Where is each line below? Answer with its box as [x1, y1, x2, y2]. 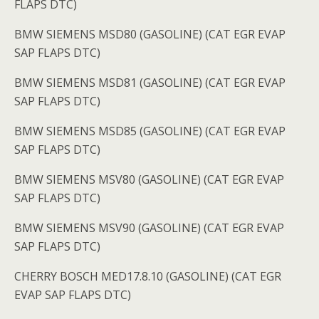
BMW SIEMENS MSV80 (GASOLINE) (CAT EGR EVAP [14, 172, 284, 188]
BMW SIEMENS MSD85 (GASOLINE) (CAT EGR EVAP [14, 123, 286, 140]
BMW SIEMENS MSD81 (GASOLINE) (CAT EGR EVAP [14, 75, 286, 91]
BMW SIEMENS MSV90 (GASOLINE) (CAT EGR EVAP [14, 220, 284, 236]
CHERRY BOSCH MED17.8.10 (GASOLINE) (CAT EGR [14, 268, 281, 285]
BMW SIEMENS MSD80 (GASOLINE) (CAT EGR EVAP [14, 26, 286, 43]
